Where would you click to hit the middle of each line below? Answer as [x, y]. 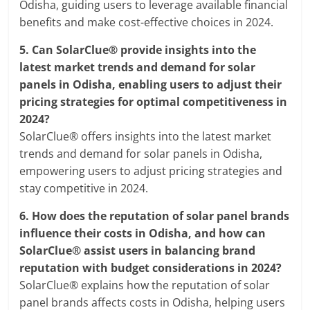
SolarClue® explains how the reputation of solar [145, 285]
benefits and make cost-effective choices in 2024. [147, 22]
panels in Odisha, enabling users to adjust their [151, 85]
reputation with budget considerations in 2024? [151, 268]
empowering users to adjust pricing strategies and [151, 171]
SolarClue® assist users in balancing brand [138, 251]
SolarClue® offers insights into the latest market [146, 137]
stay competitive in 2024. [84, 189]
